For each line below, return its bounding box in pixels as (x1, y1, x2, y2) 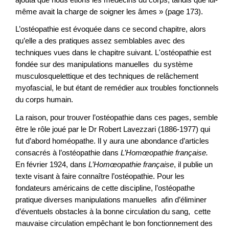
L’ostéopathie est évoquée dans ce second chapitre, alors (15, 25, 206, 34)
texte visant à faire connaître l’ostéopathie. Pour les (15, 171, 185, 180)
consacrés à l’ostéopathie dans (15, 148, 121, 157)
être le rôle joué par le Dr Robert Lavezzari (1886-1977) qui (15, 124, 210, 133)
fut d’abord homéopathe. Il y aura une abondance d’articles (15, 136, 209, 145)
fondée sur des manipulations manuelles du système (15, 60, 193, 69)
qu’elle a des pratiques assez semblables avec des (15, 36, 185, 45)
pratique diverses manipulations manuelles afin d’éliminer (15, 195, 207, 204)
